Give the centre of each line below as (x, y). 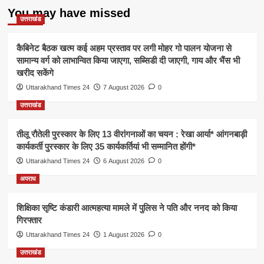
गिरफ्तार (29, 220)
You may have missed (69, 13)
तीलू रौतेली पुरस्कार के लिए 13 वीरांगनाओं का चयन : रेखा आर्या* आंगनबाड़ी (131, 134)
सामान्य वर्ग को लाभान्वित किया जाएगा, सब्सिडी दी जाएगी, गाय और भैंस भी (128, 61)
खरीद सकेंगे (35, 73)
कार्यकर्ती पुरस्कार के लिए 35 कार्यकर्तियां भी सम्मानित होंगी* (106, 147)
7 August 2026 (123, 88)
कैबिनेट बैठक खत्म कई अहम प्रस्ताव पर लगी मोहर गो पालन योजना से (124, 48)
